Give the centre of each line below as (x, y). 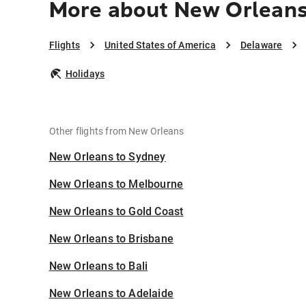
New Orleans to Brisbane (111, 239)
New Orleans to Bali (98, 266)
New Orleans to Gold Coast (116, 212)
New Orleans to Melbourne (116, 184)
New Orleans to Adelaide (111, 294)
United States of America (160, 45)
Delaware (261, 45)
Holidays (85, 74)
